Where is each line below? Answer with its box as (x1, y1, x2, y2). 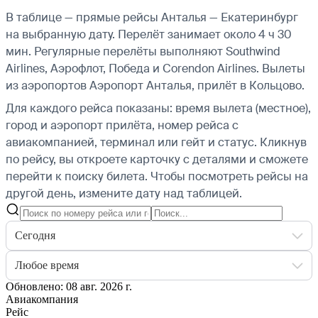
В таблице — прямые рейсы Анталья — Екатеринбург (6, 9, 298, 25)
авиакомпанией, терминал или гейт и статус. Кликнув (6, 134, 307, 150)
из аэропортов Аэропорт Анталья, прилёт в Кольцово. (6, 77, 305, 93)
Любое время (15, 258, 79, 271)
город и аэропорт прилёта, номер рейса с (6, 117, 238, 133)
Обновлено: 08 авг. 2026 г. (6, 280, 132, 292)
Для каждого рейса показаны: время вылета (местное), (6, 100, 311, 116)
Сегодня (15, 229, 55, 241)
